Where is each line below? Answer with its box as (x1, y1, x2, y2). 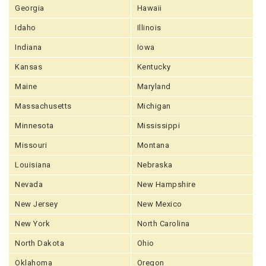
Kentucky (137, 62, 171, 71)
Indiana (15, 42, 42, 52)
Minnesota (15, 121, 54, 130)
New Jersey (15, 199, 58, 208)
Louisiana (15, 160, 51, 169)
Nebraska (137, 160, 173, 169)
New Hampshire (137, 179, 196, 189)
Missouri (15, 140, 47, 150)
